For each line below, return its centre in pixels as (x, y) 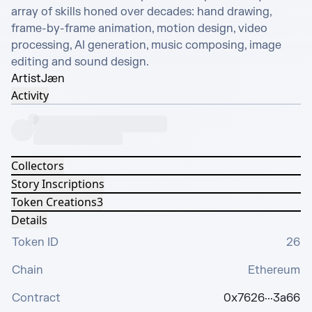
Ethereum (274, 270)
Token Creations (54, 202)
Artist (26, 79)
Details (29, 220)
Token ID (35, 242)
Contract (36, 298)
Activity (30, 95)
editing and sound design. (80, 62)
